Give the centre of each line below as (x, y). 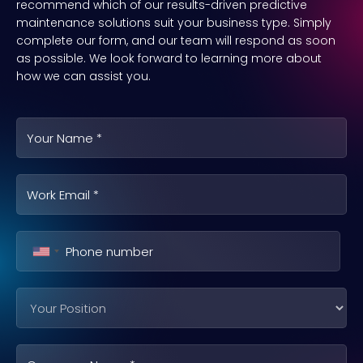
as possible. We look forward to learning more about (169, 59)
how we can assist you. (83, 77)
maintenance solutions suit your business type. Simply (174, 23)
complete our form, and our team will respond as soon (176, 41)
